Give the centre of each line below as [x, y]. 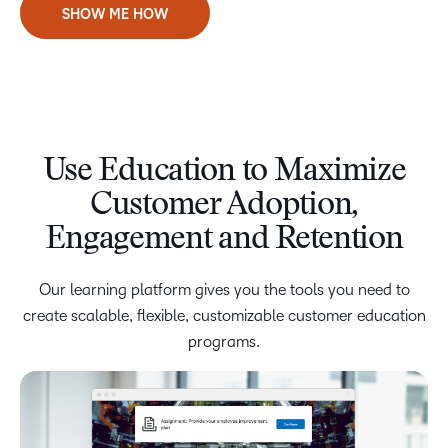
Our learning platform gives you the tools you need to [224, 289]
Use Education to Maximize [224, 171]
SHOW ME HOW [115, 14]
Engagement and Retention [224, 239]
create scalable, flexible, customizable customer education [224, 315]
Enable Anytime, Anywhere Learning [224, 433]
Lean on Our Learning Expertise [224, 433]
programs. [224, 341]
